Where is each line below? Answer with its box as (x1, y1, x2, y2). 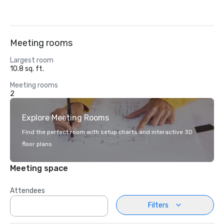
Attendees (10, 186, 45, 195)
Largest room (10, 56, 53, 64)
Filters (147, 200, 168, 209)
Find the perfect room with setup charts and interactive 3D (22, 128, 192, 135)
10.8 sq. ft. (10, 64, 44, 73)
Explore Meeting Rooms (22, 113, 109, 122)
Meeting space (10, 163, 68, 173)
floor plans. (22, 140, 53, 147)
